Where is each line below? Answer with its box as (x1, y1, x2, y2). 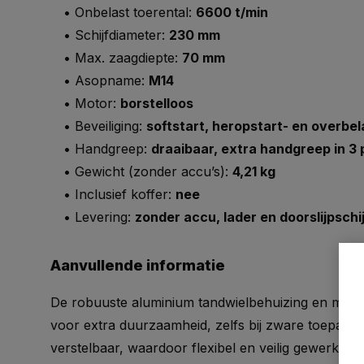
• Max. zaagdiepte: (50, 50, 182, 66)
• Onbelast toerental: (50, 4, 196, 20)
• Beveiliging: (50, 118, 146, 134)
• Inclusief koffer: (50, 186, 175, 202)
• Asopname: (50, 72, 149, 89)
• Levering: (50, 209, 135, 225)
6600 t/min (196, 4, 268, 20)
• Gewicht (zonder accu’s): (50, 163, 232, 180)
